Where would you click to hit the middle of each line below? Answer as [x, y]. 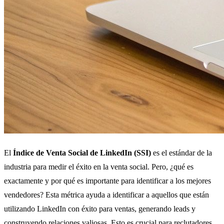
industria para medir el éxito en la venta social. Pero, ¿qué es [99, 166]
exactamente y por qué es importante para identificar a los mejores [107, 180]
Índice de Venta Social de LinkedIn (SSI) [82, 152]
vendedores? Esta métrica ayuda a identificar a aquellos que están [106, 194]
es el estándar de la [181, 152]
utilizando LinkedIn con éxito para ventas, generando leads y [100, 208]
